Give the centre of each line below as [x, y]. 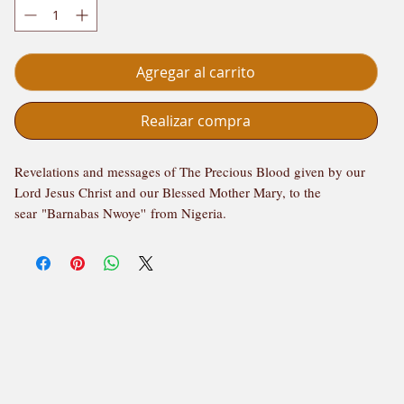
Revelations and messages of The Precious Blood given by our [189, 171]
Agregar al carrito [196, 72]
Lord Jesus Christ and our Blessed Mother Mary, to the [167, 192]
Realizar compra [196, 120]
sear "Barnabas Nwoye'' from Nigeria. [120, 212]
